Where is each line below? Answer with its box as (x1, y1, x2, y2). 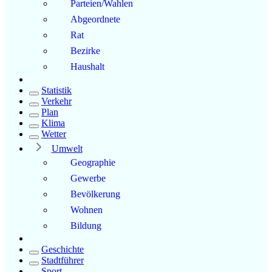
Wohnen (70, 204, 103, 215)
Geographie (70, 157, 115, 168)
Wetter (41, 128, 66, 139)
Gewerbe (70, 172, 106, 183)
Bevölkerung (70, 188, 120, 199)
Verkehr (41, 95, 72, 106)
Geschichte (41, 243, 84, 254)
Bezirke (70, 45, 100, 56)
